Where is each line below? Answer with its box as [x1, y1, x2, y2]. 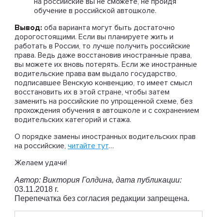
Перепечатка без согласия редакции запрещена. [15, 194, 189, 202]
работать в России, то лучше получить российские [15, 41, 190, 51]
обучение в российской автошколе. [34, 6, 156, 15]
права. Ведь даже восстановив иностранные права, [15, 50, 192, 60]
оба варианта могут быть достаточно [42, 23, 175, 32]
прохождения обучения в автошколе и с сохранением [15, 106, 199, 115]
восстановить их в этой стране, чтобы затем [15, 87, 170, 97]
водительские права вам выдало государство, [15, 69, 177, 78]
